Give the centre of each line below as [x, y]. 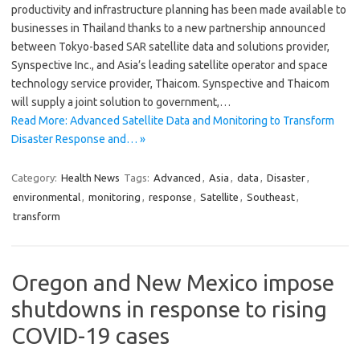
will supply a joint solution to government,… [121, 102]
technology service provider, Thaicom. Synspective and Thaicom [170, 83]
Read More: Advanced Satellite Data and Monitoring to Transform [173, 120]
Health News [90, 177]
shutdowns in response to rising [169, 309]
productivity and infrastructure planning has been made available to [179, 9]
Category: [35, 177]
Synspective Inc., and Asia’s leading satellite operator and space [170, 65]
